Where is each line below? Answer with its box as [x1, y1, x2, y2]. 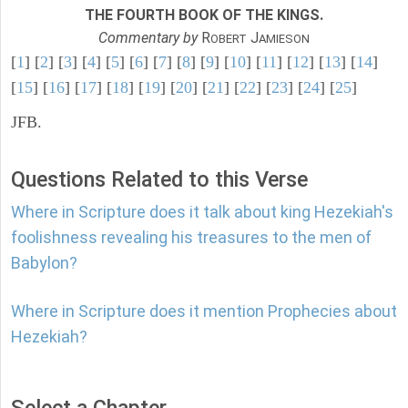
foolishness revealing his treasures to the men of [11, 228, 372, 248]
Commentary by [98, 29, 198, 47]
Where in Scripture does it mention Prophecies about [11, 301, 397, 321]
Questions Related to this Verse [11, 167, 308, 193]
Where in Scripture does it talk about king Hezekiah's [11, 202, 393, 222]
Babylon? [11, 253, 77, 273]
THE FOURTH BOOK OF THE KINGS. [85, 6, 323, 25]
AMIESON [259, 32, 310, 46]
